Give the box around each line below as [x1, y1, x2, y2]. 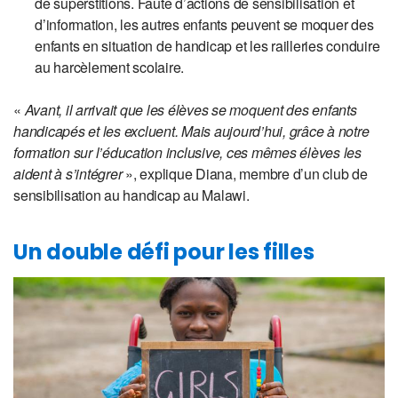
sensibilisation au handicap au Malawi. [13, 185, 250, 205]
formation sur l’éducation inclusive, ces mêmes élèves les [13, 142, 362, 163]
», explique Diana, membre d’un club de [122, 163, 368, 184]
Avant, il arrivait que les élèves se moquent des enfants [24, 99, 357, 120]
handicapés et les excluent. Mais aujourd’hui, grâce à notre [13, 121, 370, 141]
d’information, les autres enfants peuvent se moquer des [35, 14, 374, 35]
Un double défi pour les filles [13, 237, 319, 267]
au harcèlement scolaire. [35, 57, 184, 77]
